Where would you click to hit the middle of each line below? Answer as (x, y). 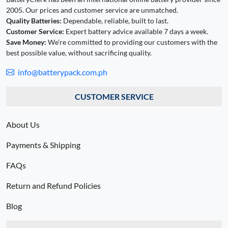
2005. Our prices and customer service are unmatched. (92, 10)
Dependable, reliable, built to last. (115, 21)
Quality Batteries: (34, 21)
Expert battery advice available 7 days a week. (136, 32)
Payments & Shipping (43, 145)
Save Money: (26, 42)
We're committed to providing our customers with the (132, 42)
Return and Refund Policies (53, 186)
